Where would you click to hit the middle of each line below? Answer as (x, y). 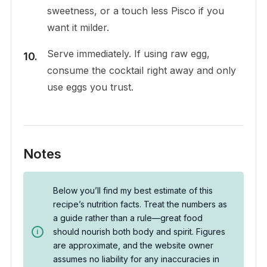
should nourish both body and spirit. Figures (139, 232)
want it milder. (78, 28)
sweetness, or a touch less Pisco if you (135, 11)
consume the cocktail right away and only (141, 71)
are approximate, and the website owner (133, 246)
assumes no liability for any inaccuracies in (136, 259)
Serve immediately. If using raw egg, (128, 54)
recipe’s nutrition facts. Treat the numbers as (140, 204)
